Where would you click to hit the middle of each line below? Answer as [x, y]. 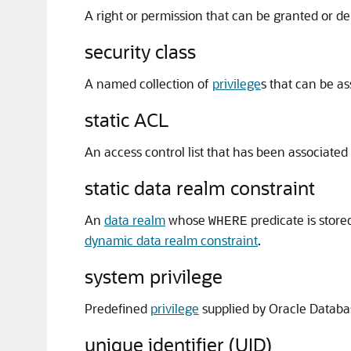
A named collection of [148, 83]
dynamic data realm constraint [171, 240]
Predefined [118, 308]
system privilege [154, 276]
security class [140, 51]
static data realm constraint [200, 188]
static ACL [127, 119]
